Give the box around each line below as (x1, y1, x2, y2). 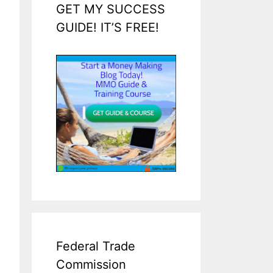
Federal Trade (56, 239, 136, 254)
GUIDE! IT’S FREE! (56, 20, 160, 35)
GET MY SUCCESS (56, 2, 166, 17)
